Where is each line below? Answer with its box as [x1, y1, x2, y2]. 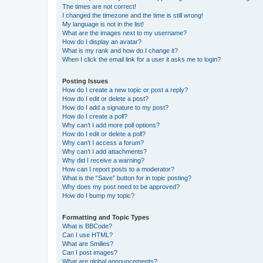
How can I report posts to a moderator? [62, 165, 174, 173]
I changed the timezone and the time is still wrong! [62, 11, 203, 19]
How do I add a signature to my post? [62, 103, 168, 111]
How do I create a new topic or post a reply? [62, 86, 188, 93]
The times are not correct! [62, 2, 136, 10]
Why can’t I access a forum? [62, 139, 144, 146]
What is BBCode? [62, 222, 112, 230]
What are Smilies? [62, 240, 113, 247]
